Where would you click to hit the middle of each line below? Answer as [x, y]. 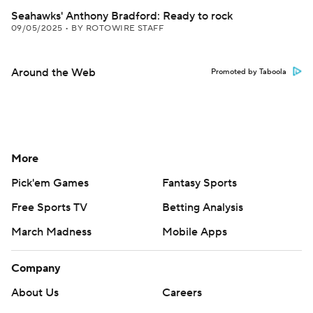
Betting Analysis [203, 208]
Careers [182, 293]
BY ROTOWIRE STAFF [118, 28]
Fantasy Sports [199, 183]
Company [36, 268]
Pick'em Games [50, 183]
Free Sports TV [49, 208]
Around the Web [53, 73]
